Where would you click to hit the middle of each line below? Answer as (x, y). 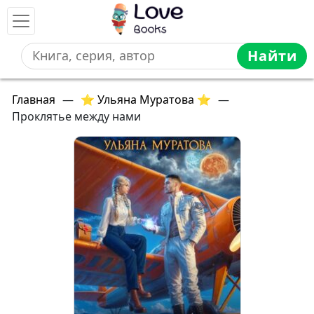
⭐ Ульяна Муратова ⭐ (146, 100)
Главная (34, 100)
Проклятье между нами (76, 116)
